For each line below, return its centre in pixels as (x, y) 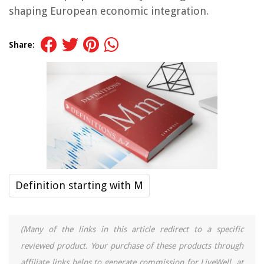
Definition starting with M (79, 185)
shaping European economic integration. (109, 11)
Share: (22, 45)
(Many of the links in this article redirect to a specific (132, 229)
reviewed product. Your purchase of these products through (132, 245)
